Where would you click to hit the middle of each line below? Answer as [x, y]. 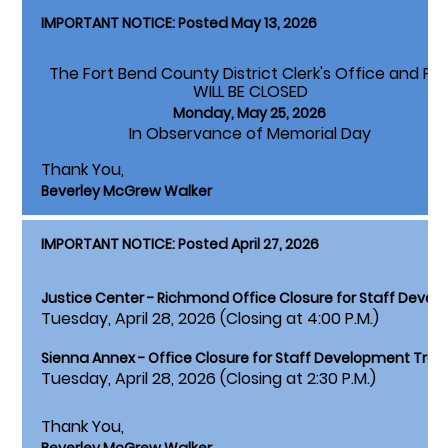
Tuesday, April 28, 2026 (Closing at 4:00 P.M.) [210, 319]
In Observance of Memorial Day [206, 134]
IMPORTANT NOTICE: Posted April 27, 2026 [180, 244]
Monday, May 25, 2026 [249, 113]
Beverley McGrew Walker [126, 191]
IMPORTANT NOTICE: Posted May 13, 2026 [179, 23]
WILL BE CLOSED [176, 92]
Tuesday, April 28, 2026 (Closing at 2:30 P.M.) [208, 379]
